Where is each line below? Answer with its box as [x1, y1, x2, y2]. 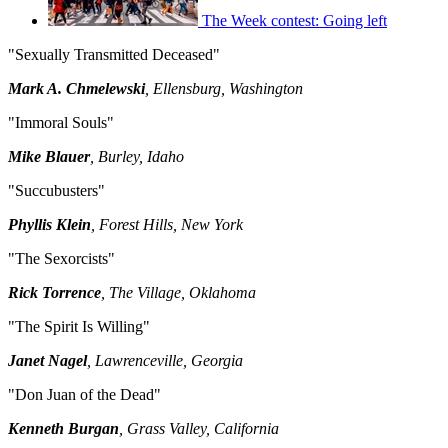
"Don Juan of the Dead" [8, 385, 161, 403]
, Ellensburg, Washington [145, 79, 303, 97]
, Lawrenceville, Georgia [87, 351, 243, 369]
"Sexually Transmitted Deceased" [8, 45, 220, 63]
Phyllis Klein [8, 215, 91, 233]
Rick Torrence [8, 283, 101, 301]
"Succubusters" [8, 181, 105, 199]
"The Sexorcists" [8, 249, 115, 267]
